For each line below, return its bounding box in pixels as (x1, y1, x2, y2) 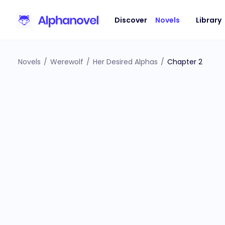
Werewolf (50, 57, 83, 67)
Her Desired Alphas (93, 57, 158, 67)
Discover (115, 15, 147, 25)
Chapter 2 (167, 57, 202, 67)
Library (196, 15, 221, 25)
